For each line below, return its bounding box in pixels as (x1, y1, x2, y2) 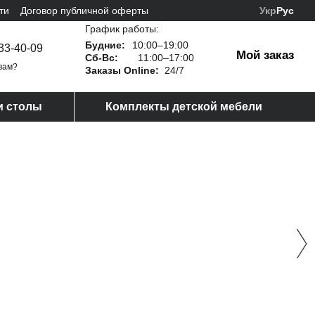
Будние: (85, 39, 125, 51)
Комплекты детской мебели (105, 101, 262, 112)
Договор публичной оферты (20, 4, 148, 16)
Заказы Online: (85, 64, 159, 76)
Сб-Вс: (85, 51, 118, 63)
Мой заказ (236, 49, 294, 62)
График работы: (85, 22, 159, 34)
